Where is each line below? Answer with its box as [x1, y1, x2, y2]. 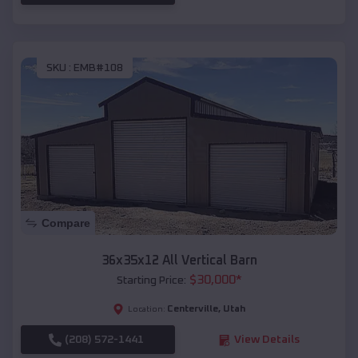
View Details [233, 334, 300, 346]
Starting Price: [116, 275, 186, 287]
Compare [42, 217, 90, 230]
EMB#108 [74, 62, 123, 74]
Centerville [167, 304, 218, 315]
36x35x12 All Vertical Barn [101, 254, 257, 268]
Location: [128, 305, 165, 314]
